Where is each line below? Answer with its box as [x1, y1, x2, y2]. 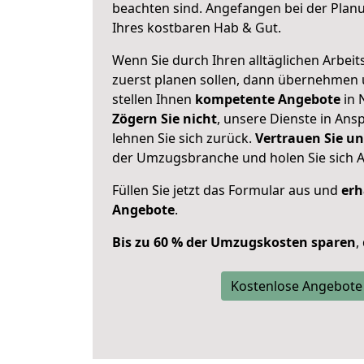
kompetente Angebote [195, 90, 340, 108]
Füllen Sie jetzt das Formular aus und [112, 181, 341, 199]
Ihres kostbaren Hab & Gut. [112, 19, 281, 37]
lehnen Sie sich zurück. [112, 129, 255, 147]
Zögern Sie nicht [112, 110, 217, 128]
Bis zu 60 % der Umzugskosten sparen [112, 233, 356, 251]
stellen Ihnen [112, 90, 195, 108]
